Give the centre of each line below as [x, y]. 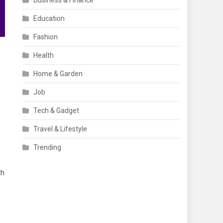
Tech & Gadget [56, 111]
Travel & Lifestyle [60, 129]
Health [44, 56]
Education [49, 19]
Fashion [46, 37]
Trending [48, 148]
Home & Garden [58, 74]
